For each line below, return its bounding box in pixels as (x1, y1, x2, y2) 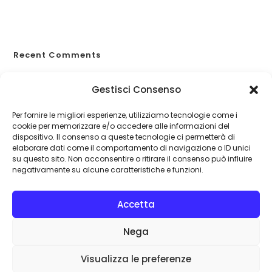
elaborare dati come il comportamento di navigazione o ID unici (12, 143, 251, 153)
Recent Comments (13, 49, 101, 61)
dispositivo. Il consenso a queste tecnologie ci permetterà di (12, 132, 235, 142)
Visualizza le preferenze (81, 252, 191, 265)
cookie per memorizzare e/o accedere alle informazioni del (12, 121, 229, 131)
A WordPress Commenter (25, 72, 127, 84)
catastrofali (25, 86, 71, 98)
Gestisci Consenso (91, 83, 181, 96)
